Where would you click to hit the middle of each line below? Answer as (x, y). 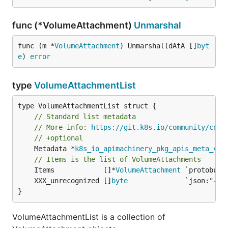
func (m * (36, 46)
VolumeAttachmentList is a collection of (89, 217)
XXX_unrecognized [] (73, 181)
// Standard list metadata (85, 117)
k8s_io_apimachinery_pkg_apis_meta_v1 (148, 149)
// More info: (63, 127)
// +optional (59, 138)
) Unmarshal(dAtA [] (158, 46)
